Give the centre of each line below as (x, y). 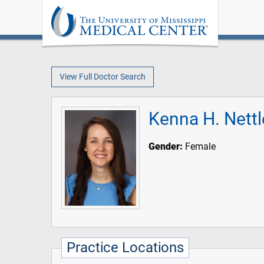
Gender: (166, 147)
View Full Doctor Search (102, 77)
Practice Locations (126, 247)
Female (199, 147)
